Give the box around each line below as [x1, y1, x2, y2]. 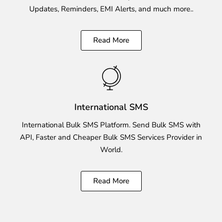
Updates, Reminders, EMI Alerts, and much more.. [29, 4, 193, 14]
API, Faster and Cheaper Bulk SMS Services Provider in [20, 132, 202, 142]
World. [100, 145, 122, 155]
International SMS [74, 101, 148, 113]
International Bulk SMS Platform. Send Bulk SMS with [21, 120, 201, 130]
